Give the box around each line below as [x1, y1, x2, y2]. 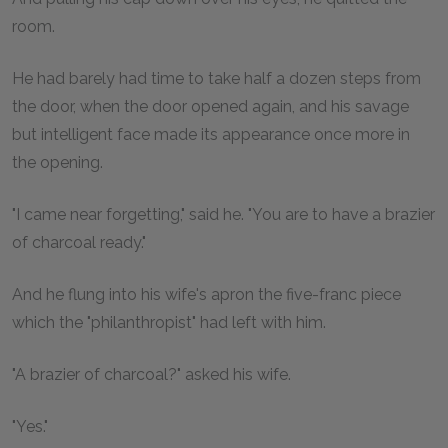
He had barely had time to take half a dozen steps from [12, 68, 421, 88]
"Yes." [12, 416, 48, 436]
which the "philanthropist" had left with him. [12, 312, 326, 332]
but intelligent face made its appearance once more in [12, 124, 410, 144]
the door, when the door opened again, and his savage [12, 96, 409, 116]
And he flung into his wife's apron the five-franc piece [12, 284, 401, 304]
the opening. [12, 152, 103, 172]
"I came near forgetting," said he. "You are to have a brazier [12, 204, 435, 224]
